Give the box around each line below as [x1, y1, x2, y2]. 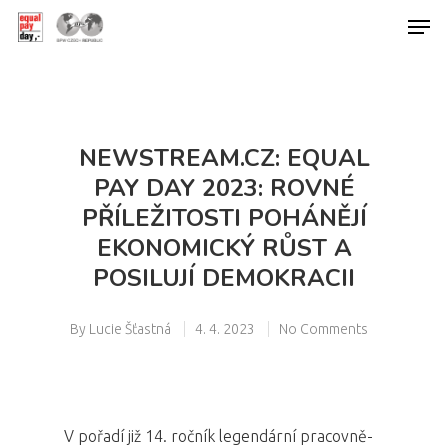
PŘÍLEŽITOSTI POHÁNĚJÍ [81, 202, 367, 234]
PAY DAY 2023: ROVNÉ [93, 172, 355, 204]
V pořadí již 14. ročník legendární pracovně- [64, 427, 373, 445]
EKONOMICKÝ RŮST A [96, 232, 352, 264]
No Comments [279, 321, 368, 337]
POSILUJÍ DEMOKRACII [93, 262, 355, 294]
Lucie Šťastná [89, 321, 171, 337]
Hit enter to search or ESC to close [88, 119, 297, 135]
